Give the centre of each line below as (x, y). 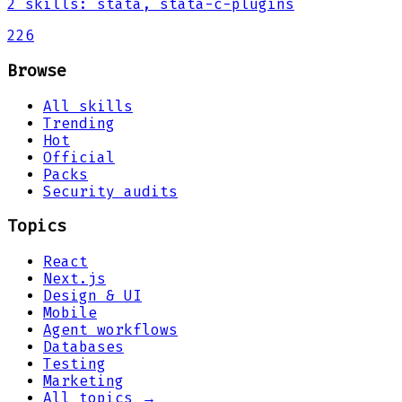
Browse (37, 71)
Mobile (70, 313)
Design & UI (92, 296)
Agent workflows (110, 330)
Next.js (74, 279)
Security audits (110, 191)
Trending (79, 123)
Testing (74, 364)
